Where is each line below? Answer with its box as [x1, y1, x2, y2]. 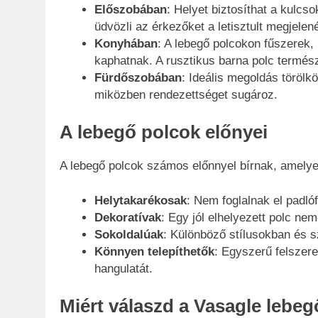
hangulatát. [94, 262, 153, 276]
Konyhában [94, 37, 158, 51]
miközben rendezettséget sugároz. [94, 88, 278, 102]
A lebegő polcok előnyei [60, 121, 268, 142]
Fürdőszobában [94, 71, 182, 85]
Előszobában [94, 3, 167, 17]
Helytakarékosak [94, 194, 187, 208]
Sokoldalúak [94, 228, 163, 242]
